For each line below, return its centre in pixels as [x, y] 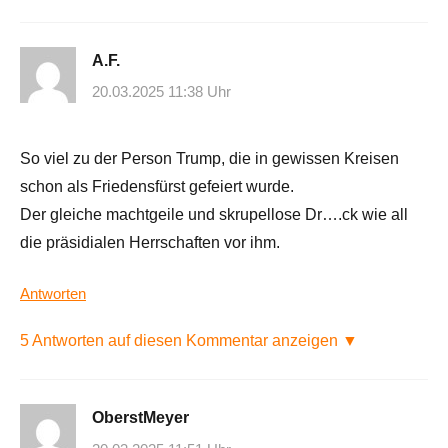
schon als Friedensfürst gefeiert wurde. [157, 187]
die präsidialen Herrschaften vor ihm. [150, 243]
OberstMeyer [140, 418]
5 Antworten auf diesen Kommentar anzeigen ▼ [189, 341]
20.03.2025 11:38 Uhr [161, 92]
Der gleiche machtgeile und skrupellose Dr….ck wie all [214, 215]
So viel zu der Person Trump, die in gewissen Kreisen [209, 159]
